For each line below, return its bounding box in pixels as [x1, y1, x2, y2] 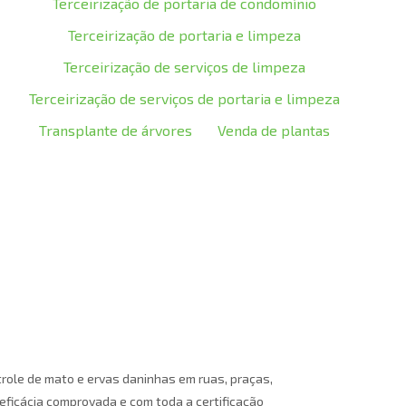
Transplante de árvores [38, 121, 192, 139]
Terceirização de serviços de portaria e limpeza [28, 90, 340, 107]
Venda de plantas [217, 121, 330, 139]
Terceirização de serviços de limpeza [63, 58, 305, 75]
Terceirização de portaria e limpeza [67, 26, 301, 43]
